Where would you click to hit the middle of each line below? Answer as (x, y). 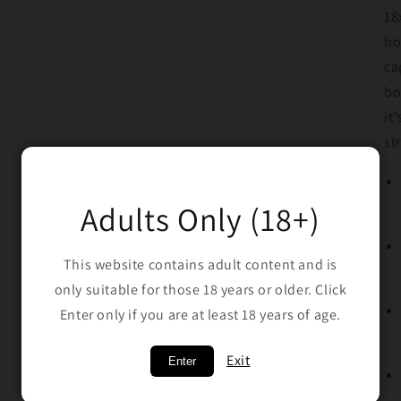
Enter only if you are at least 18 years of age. (200, 315)
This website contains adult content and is (200, 265)
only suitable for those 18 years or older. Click (200, 290)
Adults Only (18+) (200, 219)
